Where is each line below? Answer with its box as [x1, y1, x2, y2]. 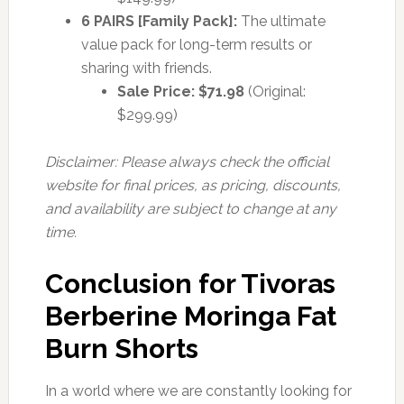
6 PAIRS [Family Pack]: [80, 12, 237, 30]
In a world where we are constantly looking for [44, 381, 352, 399]
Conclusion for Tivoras [44, 267, 335, 299]
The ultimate [236, 12, 326, 30]
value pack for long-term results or [80, 35, 312, 53]
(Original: [243, 82, 306, 100]
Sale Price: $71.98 [116, 82, 244, 100]
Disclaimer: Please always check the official [44, 152, 329, 170]
